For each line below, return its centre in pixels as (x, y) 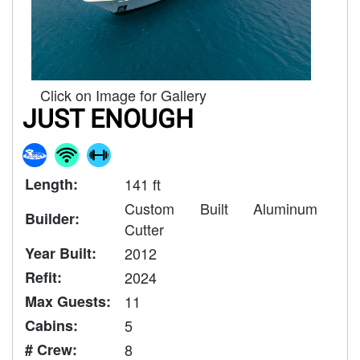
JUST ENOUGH (108, 119)
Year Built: (61, 253)
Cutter (144, 229)
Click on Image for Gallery (123, 94)
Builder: (52, 218)
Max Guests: (68, 301)
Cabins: (51, 325)
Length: (51, 184)
